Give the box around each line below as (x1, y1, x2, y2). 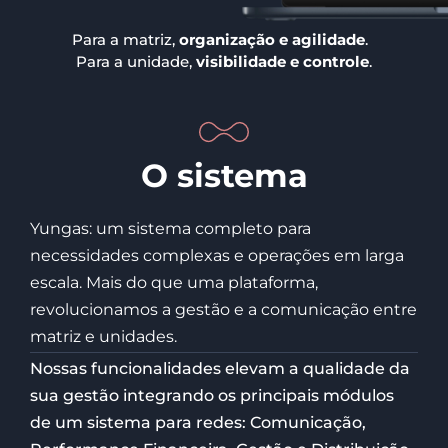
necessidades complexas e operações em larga (30, 246, 404, 266)
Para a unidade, (76, 51, 196, 71)
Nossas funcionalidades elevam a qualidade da (30, 359, 410, 379)
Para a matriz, (71, 29, 179, 49)
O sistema (140, 156, 308, 196)
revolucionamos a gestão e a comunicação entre (30, 300, 417, 320)
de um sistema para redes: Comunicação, (30, 413, 366, 433)
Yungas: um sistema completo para (30, 219, 311, 239)
